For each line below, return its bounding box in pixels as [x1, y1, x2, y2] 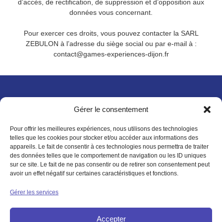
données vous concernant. [69, 8, 153, 17]
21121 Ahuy [63, 106, 95, 113]
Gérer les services [10, 189, 58, 196]
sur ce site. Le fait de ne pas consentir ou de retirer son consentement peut [10, 161, 210, 168]
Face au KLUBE [63, 113, 106, 120]
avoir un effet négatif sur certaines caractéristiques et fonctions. [10, 170, 178, 177]
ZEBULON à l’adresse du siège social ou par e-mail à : [25, 40, 197, 48]
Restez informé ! [80, 142, 142, 151]
